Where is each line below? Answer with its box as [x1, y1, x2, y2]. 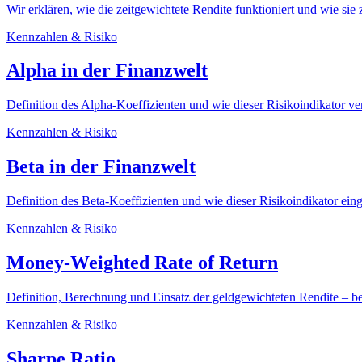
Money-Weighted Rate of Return [6, 252, 278, 274]
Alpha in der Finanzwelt [6, 60, 208, 82]
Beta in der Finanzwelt [6, 156, 196, 178]
